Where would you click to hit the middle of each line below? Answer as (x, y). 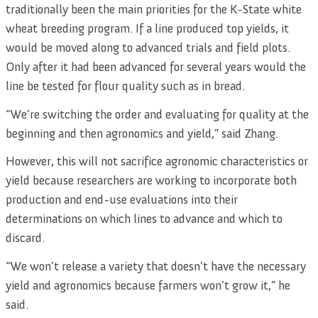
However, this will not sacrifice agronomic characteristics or (157, 161)
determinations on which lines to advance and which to (144, 219)
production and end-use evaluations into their (122, 200)
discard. (25, 238)
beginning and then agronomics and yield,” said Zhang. (142, 133)
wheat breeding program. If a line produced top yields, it (147, 28)
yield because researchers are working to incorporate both (151, 181)
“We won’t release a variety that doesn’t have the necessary (156, 267)
